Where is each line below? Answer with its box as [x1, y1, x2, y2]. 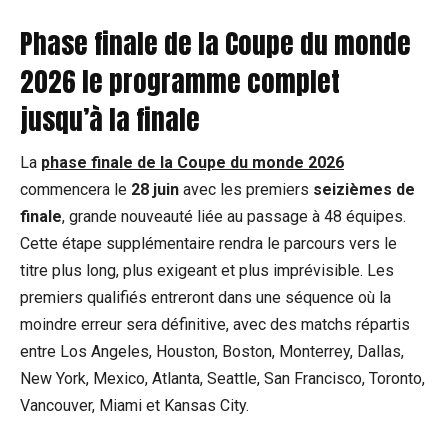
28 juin [131, 179, 179, 199]
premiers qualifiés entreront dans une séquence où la [20, 287, 391, 307]
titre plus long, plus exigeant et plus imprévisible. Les [20, 260, 394, 280]
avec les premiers [179, 179, 313, 199]
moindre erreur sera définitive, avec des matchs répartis [20, 314, 410, 334]
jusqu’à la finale [20, 98, 200, 140]
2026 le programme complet [20, 60, 340, 102]
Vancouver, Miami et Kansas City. [20, 395, 249, 415]
